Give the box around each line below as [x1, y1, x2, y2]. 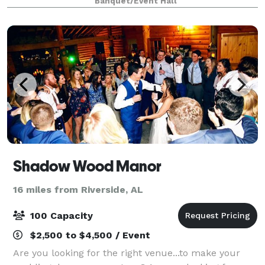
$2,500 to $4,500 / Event [27, 229, 150, 241]
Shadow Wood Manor [13, 157, 161, 175]
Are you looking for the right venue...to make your [13, 247, 240, 258]
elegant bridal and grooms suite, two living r [13, 5, 214, 17]
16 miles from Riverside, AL [13, 183, 143, 195]
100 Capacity [27, 209, 93, 221]
